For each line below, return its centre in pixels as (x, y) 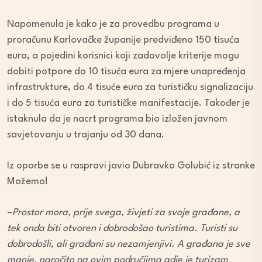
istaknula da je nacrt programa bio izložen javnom (117, 119)
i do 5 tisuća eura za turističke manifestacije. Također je (128, 104)
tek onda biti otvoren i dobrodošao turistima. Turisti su (122, 229)
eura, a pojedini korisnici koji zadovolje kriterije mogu (123, 56)
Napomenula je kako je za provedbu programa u (113, 25)
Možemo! (27, 182)
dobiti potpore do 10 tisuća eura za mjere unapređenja (126, 72)
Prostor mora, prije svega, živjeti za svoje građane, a (126, 213)
